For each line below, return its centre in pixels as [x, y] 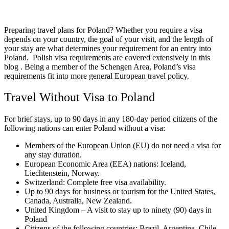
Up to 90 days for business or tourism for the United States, [120, 192]
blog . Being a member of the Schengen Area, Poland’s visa [100, 66]
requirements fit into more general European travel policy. [97, 76]
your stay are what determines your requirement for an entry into [108, 48]
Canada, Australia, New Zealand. [78, 201]
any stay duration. [53, 155]
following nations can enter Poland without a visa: [85, 128]
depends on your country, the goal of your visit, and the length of [108, 39]
